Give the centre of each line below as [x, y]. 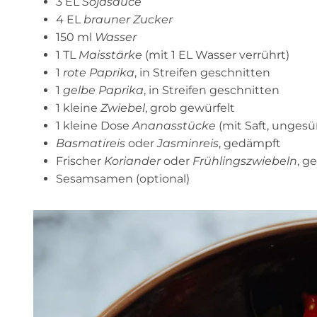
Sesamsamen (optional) [123, 179]
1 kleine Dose [94, 126]
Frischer [80, 161]
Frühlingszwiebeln [245, 161]
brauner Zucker [128, 20]
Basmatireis [91, 144]
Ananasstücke [174, 126]
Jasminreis [188, 144]
